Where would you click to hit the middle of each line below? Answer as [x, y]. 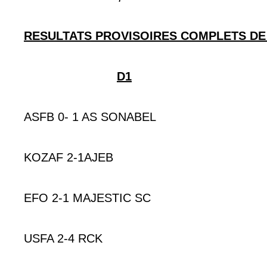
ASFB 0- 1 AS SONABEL [90, 117]
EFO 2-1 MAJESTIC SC [87, 198]
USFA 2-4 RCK [63, 238]
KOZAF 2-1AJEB [69, 157]
